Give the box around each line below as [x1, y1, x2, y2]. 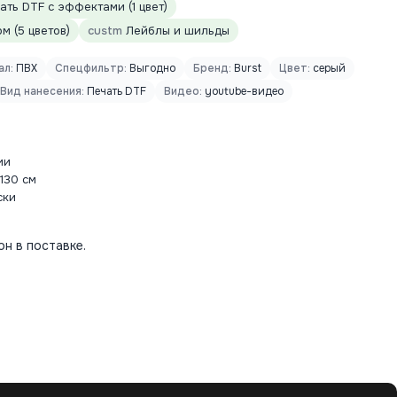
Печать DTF [84, 84, 146, 98]
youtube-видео [202, 84, 284, 98]
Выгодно [127, 61, 175, 75]
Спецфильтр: [55, 61, 127, 75]
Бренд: [193, 61, 231, 75]
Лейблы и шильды [122, 23, 230, 38]
